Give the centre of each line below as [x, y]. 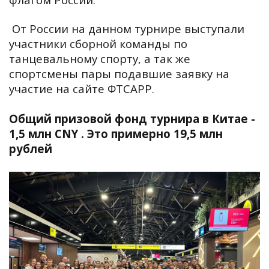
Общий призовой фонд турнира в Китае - [132, 119]
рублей [31, 149]
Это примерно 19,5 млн [155, 134]
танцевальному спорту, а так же [100, 59]
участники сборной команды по [98, 44]
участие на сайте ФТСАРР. [83, 89]
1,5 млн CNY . [48, 134]
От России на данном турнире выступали [127, 29]
